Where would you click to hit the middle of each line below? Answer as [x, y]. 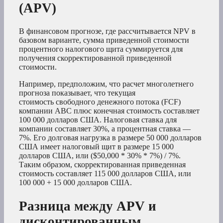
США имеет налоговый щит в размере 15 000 [96, 147]
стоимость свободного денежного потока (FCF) [100, 102]
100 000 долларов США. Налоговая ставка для [98, 120]
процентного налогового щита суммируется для [101, 49]
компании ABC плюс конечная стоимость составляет [109, 111]
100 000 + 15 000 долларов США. [75, 183]
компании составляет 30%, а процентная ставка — [105, 129]
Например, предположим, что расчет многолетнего [106, 84]
